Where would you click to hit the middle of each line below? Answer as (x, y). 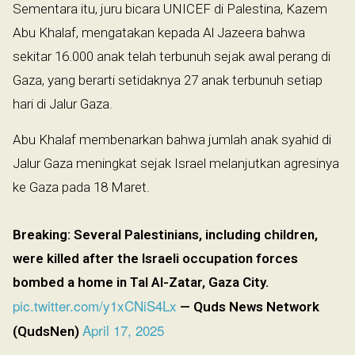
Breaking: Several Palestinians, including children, (165, 234)
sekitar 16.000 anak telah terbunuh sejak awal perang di (172, 56)
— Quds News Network (248, 306)
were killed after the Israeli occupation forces (155, 258)
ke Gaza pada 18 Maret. (81, 187)
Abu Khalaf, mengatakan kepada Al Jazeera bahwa (159, 32)
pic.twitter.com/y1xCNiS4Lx (95, 305)
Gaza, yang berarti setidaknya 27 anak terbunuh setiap (168, 80)
